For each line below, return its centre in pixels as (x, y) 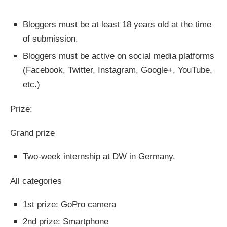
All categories (36, 181)
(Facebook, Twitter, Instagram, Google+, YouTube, (118, 70)
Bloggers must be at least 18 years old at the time (117, 24)
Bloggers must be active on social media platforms (119, 56)
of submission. (50, 39)
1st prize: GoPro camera (69, 204)
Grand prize (32, 133)
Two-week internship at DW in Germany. (99, 156)
